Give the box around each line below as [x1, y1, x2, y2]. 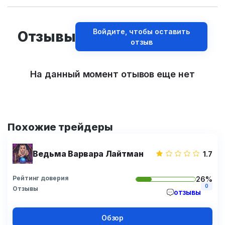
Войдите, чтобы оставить [93, 27, 190, 36]
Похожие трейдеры [8, 121, 113, 133]
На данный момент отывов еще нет [30, 69, 195, 79]
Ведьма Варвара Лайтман [33, 149, 144, 159]
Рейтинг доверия [13, 174, 69, 182]
